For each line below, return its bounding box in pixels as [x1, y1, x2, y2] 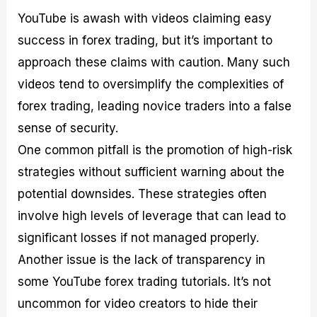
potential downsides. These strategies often [18, 186, 267, 201]
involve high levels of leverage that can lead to [18, 208, 287, 223]
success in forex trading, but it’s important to [18, 33, 273, 47]
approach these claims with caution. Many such [18, 54, 291, 69]
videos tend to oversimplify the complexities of [18, 76, 284, 91]
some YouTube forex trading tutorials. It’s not [18, 274, 272, 289]
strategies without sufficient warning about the [18, 164, 285, 179]
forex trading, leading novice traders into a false [18, 98, 292, 113]
